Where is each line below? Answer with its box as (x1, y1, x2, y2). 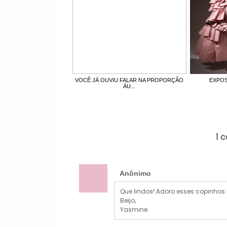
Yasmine (120, 205, 148, 214)
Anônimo (120, 169, 152, 178)
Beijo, (120, 196, 136, 205)
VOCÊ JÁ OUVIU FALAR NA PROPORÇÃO (75, 77, 184, 83)
